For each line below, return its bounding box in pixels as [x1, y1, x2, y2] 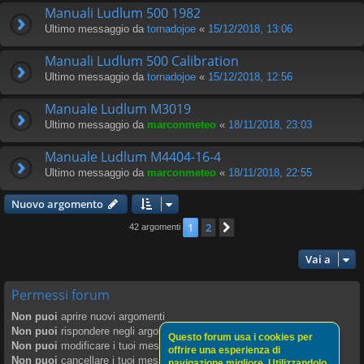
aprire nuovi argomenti [58, 310, 165, 323]
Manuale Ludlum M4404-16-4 [45, 147, 221, 166]
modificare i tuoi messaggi [58, 339, 184, 352]
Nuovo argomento [11, 196, 103, 211]
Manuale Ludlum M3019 [45, 99, 191, 118]
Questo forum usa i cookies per [168, 331, 313, 343]
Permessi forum [11, 285, 110, 304]
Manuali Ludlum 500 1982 [45, 3, 201, 22]
